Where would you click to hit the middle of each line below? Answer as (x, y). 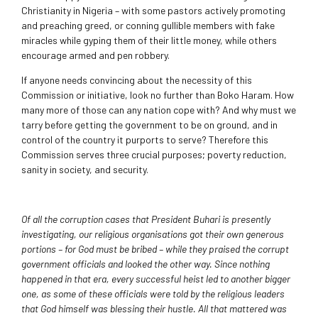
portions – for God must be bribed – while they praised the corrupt (155, 249)
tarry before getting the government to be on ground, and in (149, 125)
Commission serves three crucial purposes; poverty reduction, (154, 155)
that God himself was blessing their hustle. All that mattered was (154, 309)
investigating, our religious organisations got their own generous (153, 234)
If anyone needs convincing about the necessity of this (137, 80)
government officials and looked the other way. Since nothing (146, 264)
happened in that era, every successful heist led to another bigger (156, 279)
